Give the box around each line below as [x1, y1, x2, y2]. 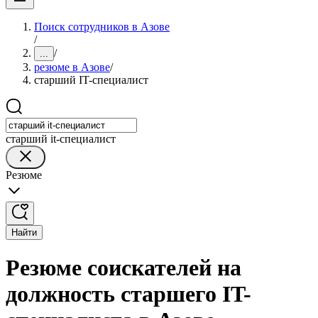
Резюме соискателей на [6, 255, 241, 281]
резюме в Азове [34, 61, 110, 73]
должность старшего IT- [6, 281, 251, 307]
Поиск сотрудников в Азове [34, 21, 170, 33]
